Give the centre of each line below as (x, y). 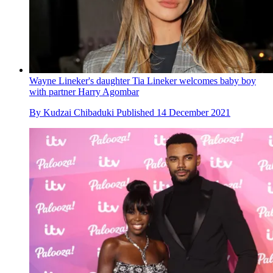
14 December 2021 (193, 113)
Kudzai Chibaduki (79, 113)
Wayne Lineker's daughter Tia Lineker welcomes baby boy (143, 81)
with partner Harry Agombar (84, 92)
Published (136, 113)
